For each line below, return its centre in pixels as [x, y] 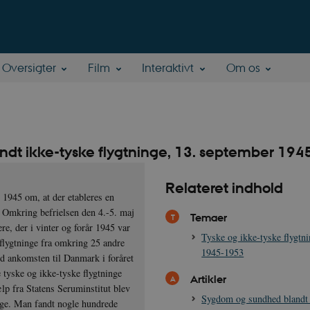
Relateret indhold [224, 189]
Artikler [208, 279]
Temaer [208, 218]
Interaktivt [168, 68]
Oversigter [29, 68]
